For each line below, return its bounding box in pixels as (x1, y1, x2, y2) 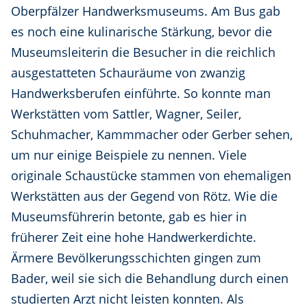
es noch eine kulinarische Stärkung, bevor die (11, 23, 272, 40)
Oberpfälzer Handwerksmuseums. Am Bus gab (11, 3, 280, 20)
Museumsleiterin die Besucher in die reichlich (11, 44, 275, 61)
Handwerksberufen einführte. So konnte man (11, 85, 271, 102)
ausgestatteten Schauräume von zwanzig (11, 64, 245, 82)
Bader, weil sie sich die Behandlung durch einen (11, 270, 288, 287)
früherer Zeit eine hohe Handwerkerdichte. (11, 229, 256, 246)
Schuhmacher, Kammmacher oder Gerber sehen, (11, 126, 293, 143)
